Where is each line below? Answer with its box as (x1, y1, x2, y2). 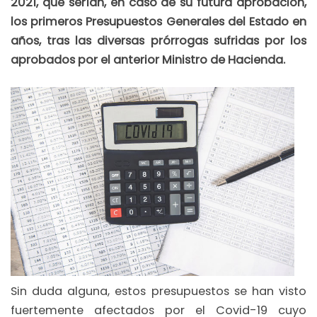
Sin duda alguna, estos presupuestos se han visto (11, 282, 306, 299)
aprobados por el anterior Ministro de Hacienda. (11, 52, 285, 69)
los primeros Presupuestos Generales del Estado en (11, 13, 306, 30)
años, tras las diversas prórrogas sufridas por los (11, 33, 306, 50)
